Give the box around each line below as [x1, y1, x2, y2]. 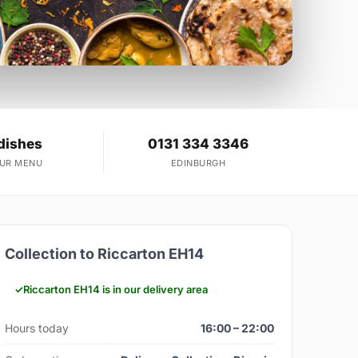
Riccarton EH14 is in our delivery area [23, 283, 209, 296]
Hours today [5, 321, 70, 336]
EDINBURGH [170, 157, 226, 169]
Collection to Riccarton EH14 [5, 245, 205, 263]
